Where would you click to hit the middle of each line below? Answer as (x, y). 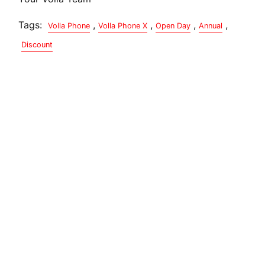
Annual (211, 25)
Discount (37, 44)
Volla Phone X (123, 25)
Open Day (173, 25)
